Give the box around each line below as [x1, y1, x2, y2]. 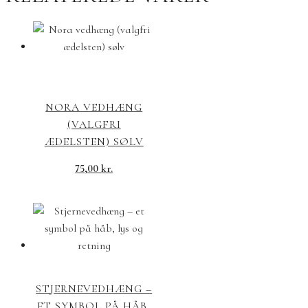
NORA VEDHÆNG [45, 100, 143, 115]
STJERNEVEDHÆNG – [36, 282, 153, 296]
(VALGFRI [67, 118, 121, 132]
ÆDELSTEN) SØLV [44, 135, 144, 149]
